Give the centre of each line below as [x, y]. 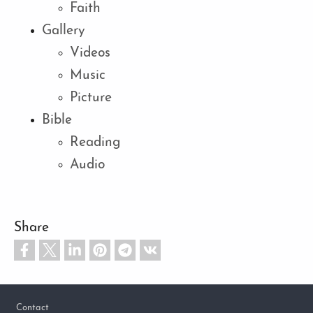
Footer [27, 300]
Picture [91, 99]
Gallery [63, 31]
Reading [95, 143]
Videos [90, 54]
